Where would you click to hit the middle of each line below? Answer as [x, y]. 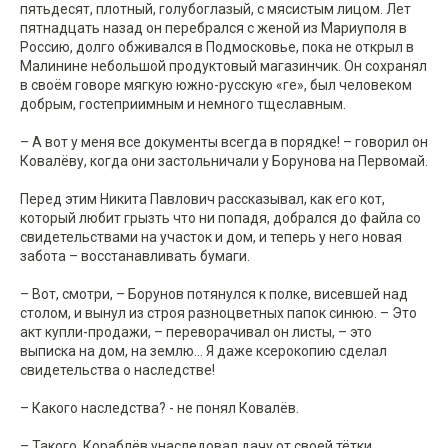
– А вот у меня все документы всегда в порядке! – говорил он [224, 142]
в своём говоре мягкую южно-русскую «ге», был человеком [216, 85]
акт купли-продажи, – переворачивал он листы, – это [196, 332]
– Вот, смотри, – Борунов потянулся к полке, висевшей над [214, 294]
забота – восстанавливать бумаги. [135, 256]
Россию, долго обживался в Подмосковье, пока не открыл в [217, 47]
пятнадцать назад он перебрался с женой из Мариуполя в [213, 28]
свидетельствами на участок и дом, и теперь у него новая [211, 237]
